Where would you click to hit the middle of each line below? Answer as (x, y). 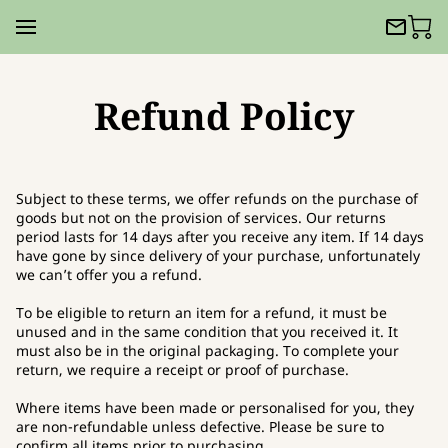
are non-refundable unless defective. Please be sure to (200, 426)
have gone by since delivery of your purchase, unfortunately (218, 255)
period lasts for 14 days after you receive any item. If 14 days (220, 236)
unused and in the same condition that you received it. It (207, 331)
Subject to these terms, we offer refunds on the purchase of (217, 198)
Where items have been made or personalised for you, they (215, 407)
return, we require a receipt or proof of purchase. (182, 369)
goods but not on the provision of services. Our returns (201, 217)
